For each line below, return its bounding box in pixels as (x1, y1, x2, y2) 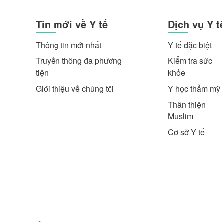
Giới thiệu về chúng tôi (36, 82, 114, 94)
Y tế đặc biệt (167, 39, 212, 51)
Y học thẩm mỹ (167, 82, 220, 94)
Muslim (167, 110, 193, 122)
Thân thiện (167, 98, 206, 110)
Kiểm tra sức (167, 55, 212, 66)
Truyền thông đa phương (36, 55, 122, 66)
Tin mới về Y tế (36, 16, 108, 31)
